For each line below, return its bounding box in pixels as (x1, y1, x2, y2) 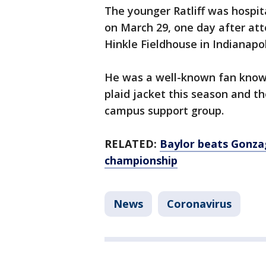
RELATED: (104, 137, 160, 151)
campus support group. (104, 103, 224, 118)
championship (104, 153, 178, 168)
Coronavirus (167, 197, 232, 211)
